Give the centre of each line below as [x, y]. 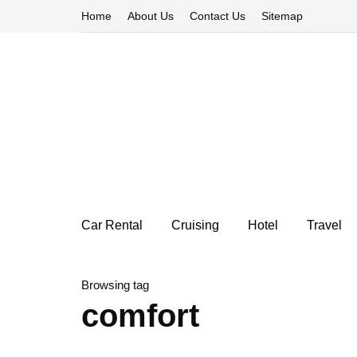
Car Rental [112, 225]
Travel [324, 225]
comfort [140, 316]
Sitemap [282, 16]
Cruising [195, 225]
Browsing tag [115, 285]
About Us [151, 16]
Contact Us [218, 16]
